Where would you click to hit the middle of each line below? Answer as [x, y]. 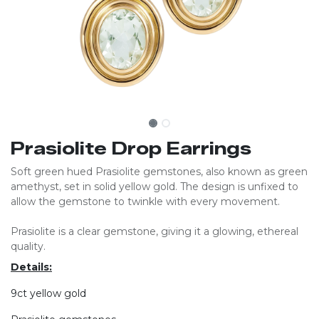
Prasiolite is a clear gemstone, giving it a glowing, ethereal [155, 231]
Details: [31, 267]
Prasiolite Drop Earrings [131, 148]
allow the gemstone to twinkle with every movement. [145, 202]
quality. [28, 246]
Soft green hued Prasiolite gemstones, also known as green [159, 172]
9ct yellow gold [48, 293]
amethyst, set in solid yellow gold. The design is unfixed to [155, 187]
